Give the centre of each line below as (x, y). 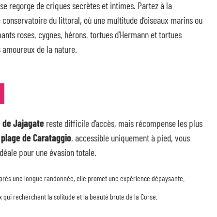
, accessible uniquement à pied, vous (131, 138)
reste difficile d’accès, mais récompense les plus (123, 123)
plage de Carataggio (36, 138)
